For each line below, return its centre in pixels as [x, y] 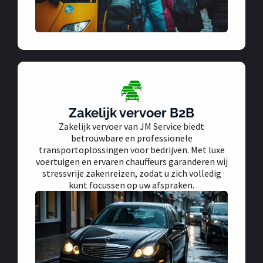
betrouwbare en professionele [131, 138]
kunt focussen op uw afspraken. [131, 185]
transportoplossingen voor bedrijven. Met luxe [131, 150]
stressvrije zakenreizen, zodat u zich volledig [131, 173]
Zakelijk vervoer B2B [131, 113]
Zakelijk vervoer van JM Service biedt [131, 127]
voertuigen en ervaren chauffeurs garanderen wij [131, 162]
